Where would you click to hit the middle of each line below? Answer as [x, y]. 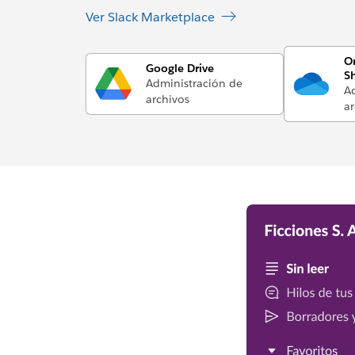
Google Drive [179, 68]
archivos [167, 99]
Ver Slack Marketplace [150, 17]
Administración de [194, 83]
